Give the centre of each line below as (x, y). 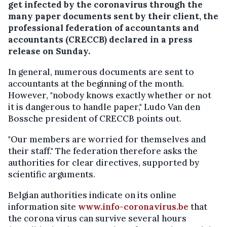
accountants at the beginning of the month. (96, 83)
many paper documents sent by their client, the (113, 16)
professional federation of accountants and (104, 28)
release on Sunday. (49, 51)
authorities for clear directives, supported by (104, 162)
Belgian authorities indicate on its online (92, 195)
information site (43, 206)
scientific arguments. (52, 174)
